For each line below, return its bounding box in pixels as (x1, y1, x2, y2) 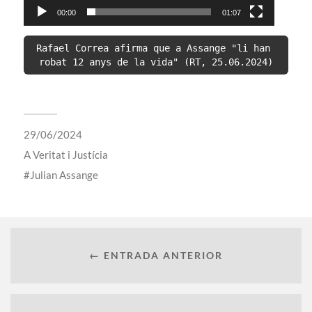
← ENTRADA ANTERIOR (89, 249, 223, 261)
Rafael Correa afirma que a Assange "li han (36, 42, 270, 54)
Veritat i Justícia (32, 148, 108, 161)
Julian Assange (29, 168, 98, 181)
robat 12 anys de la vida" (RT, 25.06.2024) (38, 56, 273, 68)
